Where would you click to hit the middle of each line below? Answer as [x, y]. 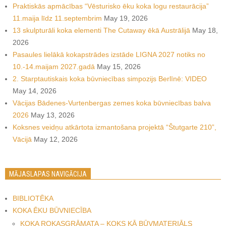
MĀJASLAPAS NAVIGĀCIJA [48, 174]
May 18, [205, 30]
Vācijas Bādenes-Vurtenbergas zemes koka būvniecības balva [112, 103]
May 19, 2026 [126, 18]
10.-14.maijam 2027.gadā [54, 66]
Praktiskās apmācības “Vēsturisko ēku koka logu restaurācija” [111, 6]
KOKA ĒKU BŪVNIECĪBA [52, 210]
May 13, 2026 [53, 115]
